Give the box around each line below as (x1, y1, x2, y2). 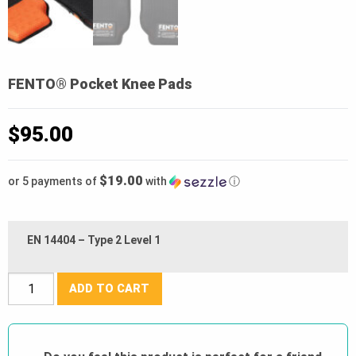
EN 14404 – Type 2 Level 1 (27, 234, 161, 247)
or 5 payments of (8, 175, 99, 188)
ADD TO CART (69, 281, 150, 296)
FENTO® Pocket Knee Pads (8, 75, 192, 93)
